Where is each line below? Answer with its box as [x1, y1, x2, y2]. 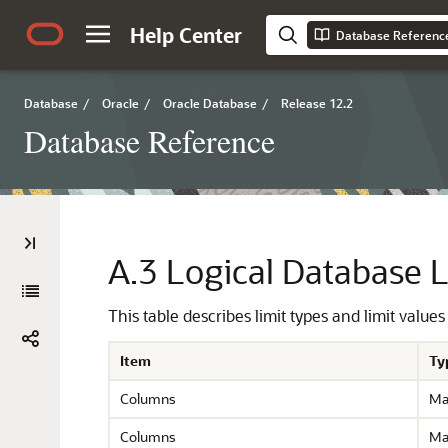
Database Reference [24, 119, 275, 162]
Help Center [130, 22, 242, 48]
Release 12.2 [281, 95, 353, 111]
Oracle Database [163, 95, 257, 111]
